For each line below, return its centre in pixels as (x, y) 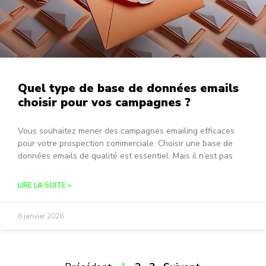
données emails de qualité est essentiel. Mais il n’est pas (125, 156)
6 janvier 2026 (41, 216)
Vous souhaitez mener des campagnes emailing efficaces (126, 131)
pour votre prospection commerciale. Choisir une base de (125, 144)
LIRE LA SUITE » (45, 186)
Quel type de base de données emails (128, 88)
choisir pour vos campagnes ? (104, 103)
